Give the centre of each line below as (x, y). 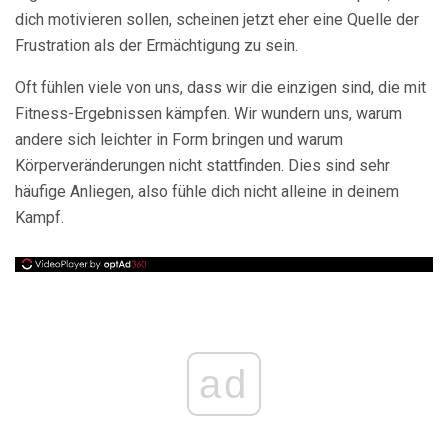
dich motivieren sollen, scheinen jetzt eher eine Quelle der (217, 19)
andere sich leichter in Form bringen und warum (179, 139)
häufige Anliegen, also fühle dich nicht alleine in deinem (207, 191)
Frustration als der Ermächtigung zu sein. (156, 45)
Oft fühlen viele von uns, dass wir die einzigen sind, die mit (220, 87)
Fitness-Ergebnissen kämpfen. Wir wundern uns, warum (208, 113)
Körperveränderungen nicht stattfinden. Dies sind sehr (202, 165)
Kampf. (39, 217)
